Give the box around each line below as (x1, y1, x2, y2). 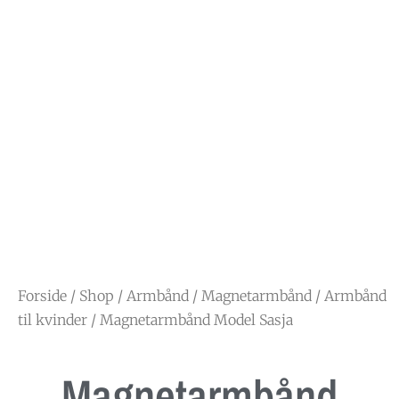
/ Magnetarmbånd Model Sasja (87, 310, 293, 329)
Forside (18, 286, 67, 305)
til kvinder (18, 310, 87, 329)
